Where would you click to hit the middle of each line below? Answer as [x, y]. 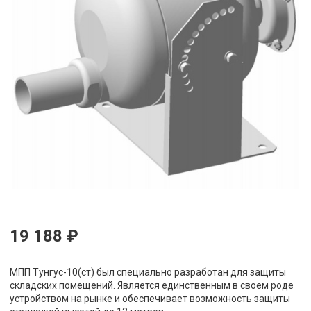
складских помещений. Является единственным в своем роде [152, 286]
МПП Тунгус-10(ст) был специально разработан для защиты [148, 272]
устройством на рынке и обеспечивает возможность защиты [150, 299]
